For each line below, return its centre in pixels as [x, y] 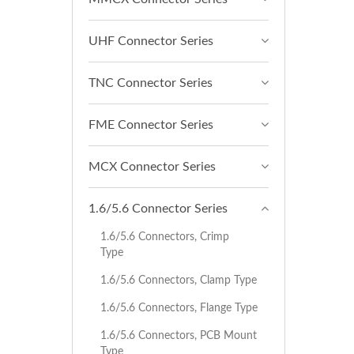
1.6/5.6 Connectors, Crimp [165, 237]
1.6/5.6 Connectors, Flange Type [179, 308]
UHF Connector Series [151, 41]
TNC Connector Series [151, 83]
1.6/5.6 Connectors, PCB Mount [179, 335]
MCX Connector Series [152, 167]
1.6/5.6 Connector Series [158, 209]
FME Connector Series [151, 125]
